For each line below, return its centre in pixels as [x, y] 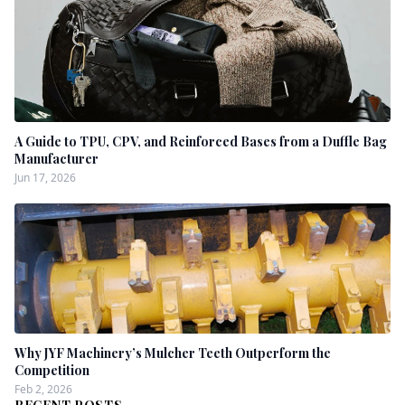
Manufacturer [57, 159]
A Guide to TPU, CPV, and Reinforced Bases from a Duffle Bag [201, 141]
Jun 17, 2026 [45, 178]
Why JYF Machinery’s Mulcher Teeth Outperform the [173, 353]
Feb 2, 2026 [43, 389]
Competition [52, 370]
